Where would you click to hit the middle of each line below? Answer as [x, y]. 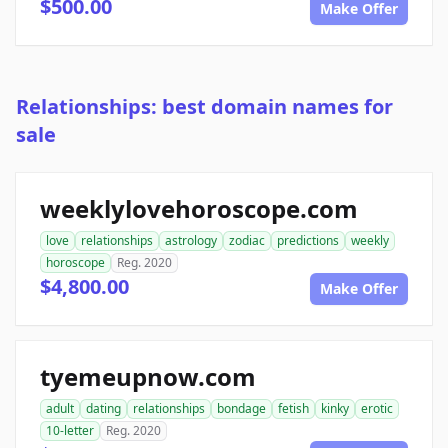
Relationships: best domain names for [204, 107]
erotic [377, 409]
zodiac [247, 241]
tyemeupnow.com [148, 377]
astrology [191, 241]
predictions [308, 241]
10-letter [70, 431]
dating [103, 409]
